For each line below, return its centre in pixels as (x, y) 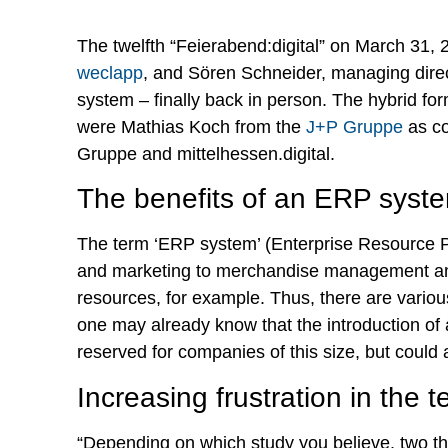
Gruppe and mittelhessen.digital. (206, 154)
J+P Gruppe (355, 127)
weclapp (110, 73)
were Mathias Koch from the (192, 127)
